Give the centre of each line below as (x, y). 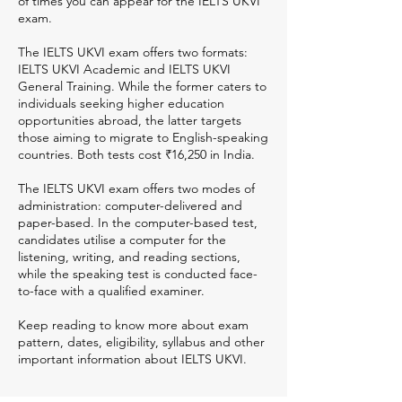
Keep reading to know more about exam (133, 325)
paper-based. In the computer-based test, (138, 223)
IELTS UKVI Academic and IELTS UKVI (124, 69)
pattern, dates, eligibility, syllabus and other (141, 342)
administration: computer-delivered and (130, 205)
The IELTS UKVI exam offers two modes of (136, 188)
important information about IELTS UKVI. (132, 359)
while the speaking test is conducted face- (138, 274)
